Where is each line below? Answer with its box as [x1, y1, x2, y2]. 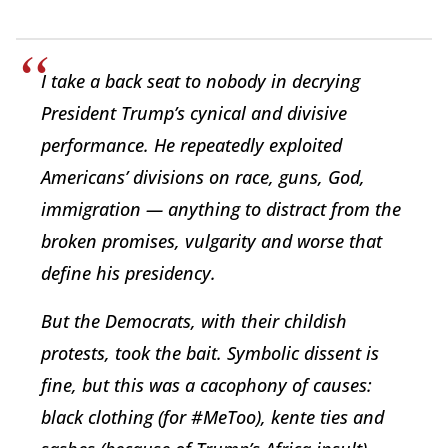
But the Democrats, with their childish [41, 309, 347, 334]
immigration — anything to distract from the [41, 197, 401, 222]
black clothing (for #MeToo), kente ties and [41, 405, 384, 430]
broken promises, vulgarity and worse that [41, 229, 382, 254]
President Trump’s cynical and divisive [41, 101, 347, 126]
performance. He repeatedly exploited [41, 133, 342, 158]
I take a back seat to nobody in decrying [41, 69, 360, 94]
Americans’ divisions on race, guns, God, [41, 165, 365, 190]
